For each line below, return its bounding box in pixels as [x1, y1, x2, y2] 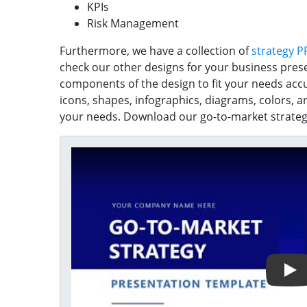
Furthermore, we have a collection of [60, 42, 249, 58]
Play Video [71, 147, 125, 163]
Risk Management [87, 15, 182, 31]
